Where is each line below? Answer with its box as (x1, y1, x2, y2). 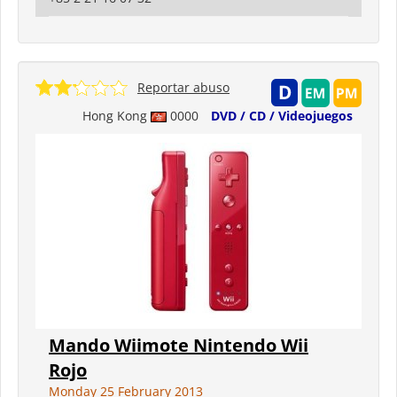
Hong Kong (82, 106, 151, 124)
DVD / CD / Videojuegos (211, 106, 353, 124)
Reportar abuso (137, 78, 230, 96)
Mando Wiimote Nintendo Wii (49, 332, 308, 357)
